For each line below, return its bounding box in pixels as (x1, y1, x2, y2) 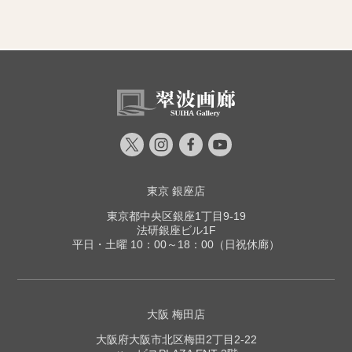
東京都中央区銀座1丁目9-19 (106, 210, 246, 223)
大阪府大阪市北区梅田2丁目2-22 (95, 333, 257, 346)
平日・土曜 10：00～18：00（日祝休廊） (72, 238, 280, 251)
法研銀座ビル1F (136, 224, 216, 237)
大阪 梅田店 (147, 308, 205, 321)
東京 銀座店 (147, 185, 205, 198)
